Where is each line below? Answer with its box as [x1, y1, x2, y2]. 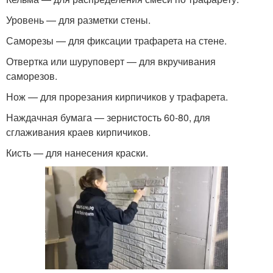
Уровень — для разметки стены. [6, 13, 151, 27]
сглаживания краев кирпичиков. [6, 125, 151, 140]
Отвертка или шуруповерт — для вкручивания [6, 54, 216, 69]
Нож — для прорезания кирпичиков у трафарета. [6, 90, 228, 104]
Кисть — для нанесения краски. [6, 146, 148, 160]
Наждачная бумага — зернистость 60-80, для [6, 110, 210, 125]
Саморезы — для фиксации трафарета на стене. [6, 34, 227, 48]
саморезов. [6, 69, 57, 83]
